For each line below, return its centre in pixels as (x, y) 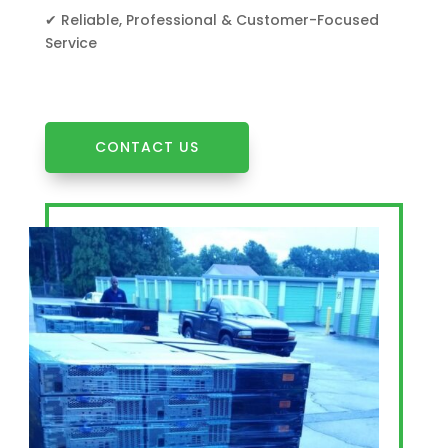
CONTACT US (146, 147)
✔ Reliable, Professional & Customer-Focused (211, 20)
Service (70, 43)
